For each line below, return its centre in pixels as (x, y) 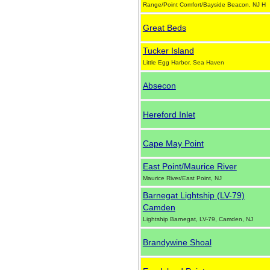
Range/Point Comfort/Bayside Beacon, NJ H (204, 5)
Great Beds (164, 28)
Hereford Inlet (169, 115)
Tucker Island (168, 51)
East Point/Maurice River (190, 166)
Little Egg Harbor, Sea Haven (183, 62)
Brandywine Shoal (177, 242)
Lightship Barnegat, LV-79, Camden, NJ (198, 219)
